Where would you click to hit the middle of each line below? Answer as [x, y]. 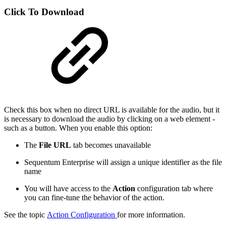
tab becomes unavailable [112, 145]
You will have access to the [68, 188]
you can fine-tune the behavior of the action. [94, 197]
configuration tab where [175, 188]
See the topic [25, 214]
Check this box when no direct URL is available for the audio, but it [112, 109]
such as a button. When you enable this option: [78, 128]
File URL [56, 145]
